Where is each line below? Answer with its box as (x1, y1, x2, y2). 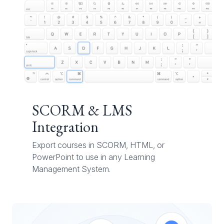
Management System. (32, 164, 110, 174)
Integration (32, 117, 98, 137)
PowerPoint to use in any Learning (32, 152, 155, 162)
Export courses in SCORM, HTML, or (32, 140, 164, 150)
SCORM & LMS (32, 100, 132, 120)
